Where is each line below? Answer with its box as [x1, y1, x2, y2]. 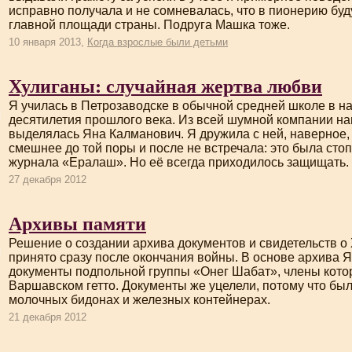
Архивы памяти [9, 209, 146, 236]
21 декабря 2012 [9, 311, 86, 323]
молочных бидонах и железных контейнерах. [9, 293, 270, 306]
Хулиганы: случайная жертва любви [9, 71, 322, 99]
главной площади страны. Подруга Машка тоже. [9, 18, 290, 31]
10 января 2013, [9, 36, 87, 48]
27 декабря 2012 [9, 174, 86, 185]
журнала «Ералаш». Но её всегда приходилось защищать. [9, 156, 349, 169]
